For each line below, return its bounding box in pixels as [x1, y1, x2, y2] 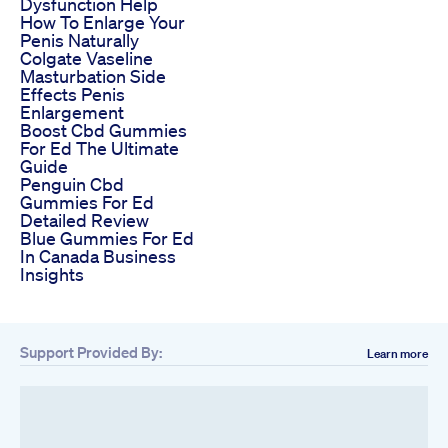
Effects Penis [20, 82, 125, 105]
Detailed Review [20, 208, 149, 231]
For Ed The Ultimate [20, 136, 179, 159]
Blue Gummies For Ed [20, 226, 194, 249]
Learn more [367, 344, 428, 362]
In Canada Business [20, 244, 176, 267]
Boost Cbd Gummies [20, 118, 187, 141]
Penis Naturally [20, 28, 139, 51]
